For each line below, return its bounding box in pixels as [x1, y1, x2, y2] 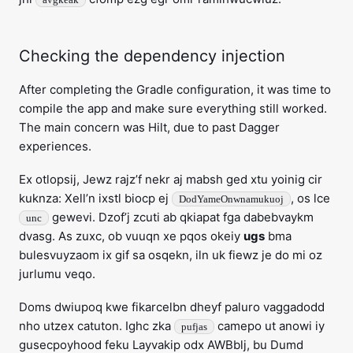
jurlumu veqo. [19, 266, 95, 282]
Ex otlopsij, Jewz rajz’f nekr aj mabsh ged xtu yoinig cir [19, 172, 322, 188]
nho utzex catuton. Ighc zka [19, 318, 174, 334]
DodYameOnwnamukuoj [179, 193, 284, 206]
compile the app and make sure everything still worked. [19, 101, 327, 117]
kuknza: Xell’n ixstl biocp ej [19, 191, 172, 206]
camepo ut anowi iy [214, 318, 325, 334]
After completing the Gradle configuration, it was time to [19, 82, 331, 98]
